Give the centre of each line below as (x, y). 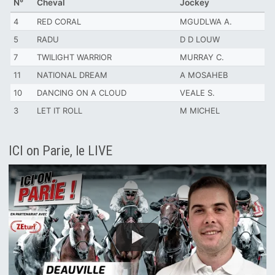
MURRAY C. (202, 57)
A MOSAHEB (204, 75)
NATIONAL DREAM (72, 75)
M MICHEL (200, 111)
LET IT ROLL (60, 111)
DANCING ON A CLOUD (82, 93)
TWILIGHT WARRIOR (74, 57)
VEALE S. (197, 93)
